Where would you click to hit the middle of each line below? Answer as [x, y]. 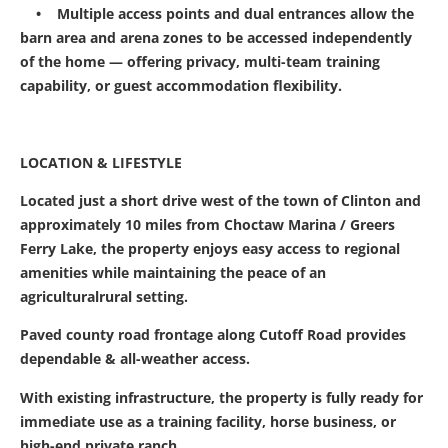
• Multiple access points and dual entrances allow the [217, 13]
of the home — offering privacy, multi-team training [200, 61]
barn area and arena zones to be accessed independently [216, 37]
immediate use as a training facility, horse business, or [208, 421]
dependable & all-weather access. [135, 359]
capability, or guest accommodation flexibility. [185, 85]
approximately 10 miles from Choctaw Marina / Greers [207, 224]
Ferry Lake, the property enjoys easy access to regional [210, 248]
